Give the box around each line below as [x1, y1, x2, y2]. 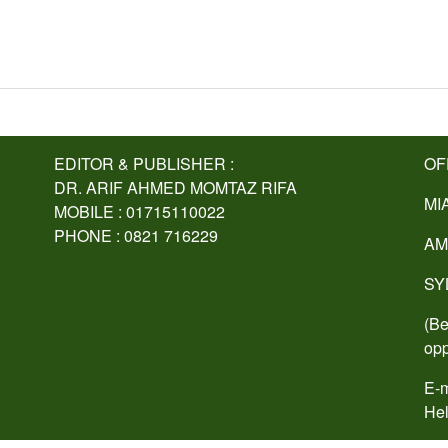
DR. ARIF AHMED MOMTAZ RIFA [54, 175, 297, 199]
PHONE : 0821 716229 [54, 223, 218, 247]
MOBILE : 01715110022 [54, 199, 225, 223]
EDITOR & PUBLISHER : [54, 151, 234, 175]
